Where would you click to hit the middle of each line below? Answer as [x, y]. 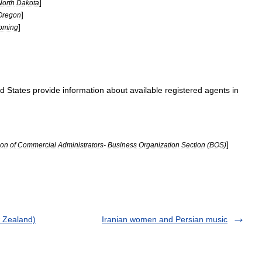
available [146, 90]
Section [193, 145]
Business [122, 145]
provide [46, 90]
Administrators [81, 145]
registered [184, 90]
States [19, 90]
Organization [159, 145]
